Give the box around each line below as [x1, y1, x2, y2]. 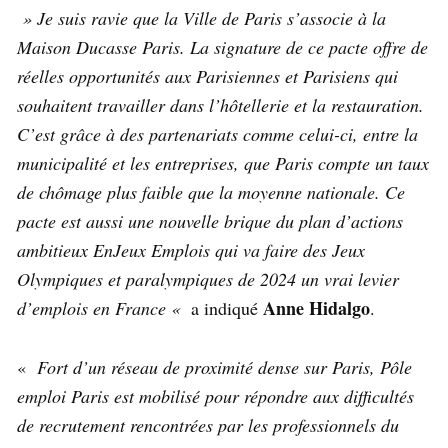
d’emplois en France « [17, 296, 186, 320]
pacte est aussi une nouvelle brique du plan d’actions [17, 209, 403, 233]
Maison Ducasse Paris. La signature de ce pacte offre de [17, 35, 428, 59]
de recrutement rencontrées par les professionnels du [17, 413, 399, 437]
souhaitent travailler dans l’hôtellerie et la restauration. [17, 93, 424, 117]
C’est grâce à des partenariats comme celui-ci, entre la [17, 122, 418, 146]
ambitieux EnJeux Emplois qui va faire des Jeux [17, 238, 365, 262]
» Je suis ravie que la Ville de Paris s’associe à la [17, 6, 386, 30]
